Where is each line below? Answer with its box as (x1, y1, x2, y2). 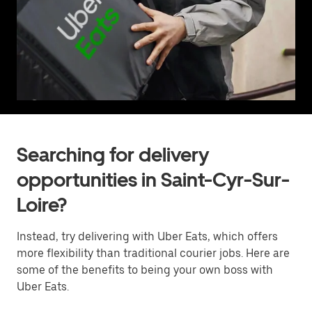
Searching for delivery (17, 143, 209, 166)
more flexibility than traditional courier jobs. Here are (17, 247, 290, 260)
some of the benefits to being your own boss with (17, 263, 273, 276)
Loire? (17, 193, 67, 217)
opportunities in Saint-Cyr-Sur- (17, 168, 290, 192)
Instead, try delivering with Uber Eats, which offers (17, 230, 278, 243)
